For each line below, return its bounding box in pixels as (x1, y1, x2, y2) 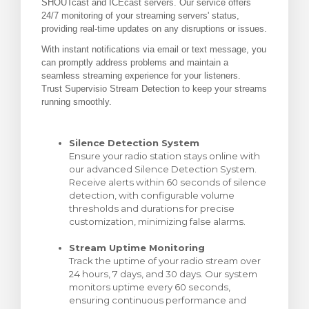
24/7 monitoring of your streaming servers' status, (41, 10, 239, 21)
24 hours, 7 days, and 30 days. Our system (69, 268, 257, 279)
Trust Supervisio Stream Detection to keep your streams (41, 83, 267, 94)
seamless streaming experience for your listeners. (41, 70, 241, 81)
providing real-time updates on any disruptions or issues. (41, 23, 267, 34)
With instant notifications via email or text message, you (41, 44, 266, 54)
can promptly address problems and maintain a (41, 57, 228, 68)
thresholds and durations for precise (69, 203, 235, 214)
